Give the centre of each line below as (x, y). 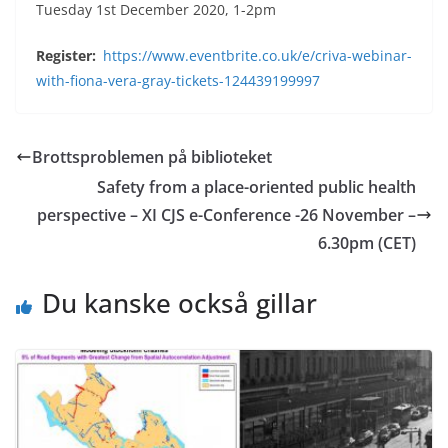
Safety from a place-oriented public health (256, 187)
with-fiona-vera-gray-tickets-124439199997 (178, 81)
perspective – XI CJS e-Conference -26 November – (226, 215)
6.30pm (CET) (367, 243)
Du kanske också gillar (179, 303)
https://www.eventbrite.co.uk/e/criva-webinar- (257, 56)
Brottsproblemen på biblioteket (152, 157)
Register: (66, 56)
